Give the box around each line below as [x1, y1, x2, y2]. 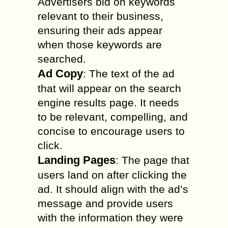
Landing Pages [38, 154, 116, 166]
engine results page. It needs [38, 97, 179, 108]
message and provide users [38, 197, 173, 209]
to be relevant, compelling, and [38, 111, 188, 123]
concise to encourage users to [38, 125, 185, 137]
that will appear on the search [38, 82, 181, 94]
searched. [38, 53, 86, 65]
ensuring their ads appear [38, 24, 162, 36]
